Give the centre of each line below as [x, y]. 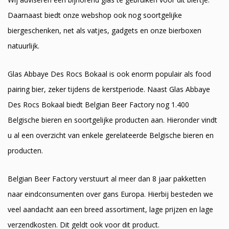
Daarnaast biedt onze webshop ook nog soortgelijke [95, 15]
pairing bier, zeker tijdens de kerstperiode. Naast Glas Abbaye [109, 89]
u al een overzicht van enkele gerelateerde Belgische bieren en [111, 135]
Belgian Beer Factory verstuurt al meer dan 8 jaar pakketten [107, 179]
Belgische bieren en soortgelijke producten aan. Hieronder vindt [112, 120]
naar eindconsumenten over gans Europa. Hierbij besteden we [110, 194]
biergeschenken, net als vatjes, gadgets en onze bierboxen [105, 30]
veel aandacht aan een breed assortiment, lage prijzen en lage [110, 210]
